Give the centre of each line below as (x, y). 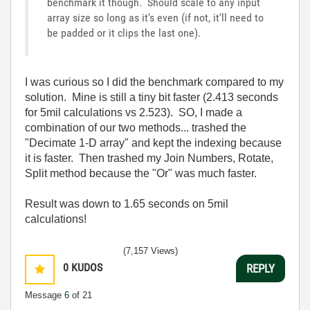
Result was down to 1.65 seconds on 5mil (127, 204)
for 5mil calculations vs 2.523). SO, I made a (134, 113)
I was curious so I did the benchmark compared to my (154, 82)
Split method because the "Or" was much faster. (141, 174)
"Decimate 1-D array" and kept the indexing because (153, 143)
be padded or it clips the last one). (124, 33)
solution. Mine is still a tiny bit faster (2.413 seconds (152, 98)
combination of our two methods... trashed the (136, 128)
